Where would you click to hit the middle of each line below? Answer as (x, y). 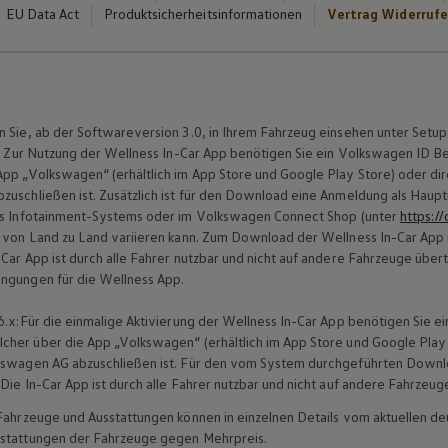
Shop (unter (362, 215)
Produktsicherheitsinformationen (203, 14)
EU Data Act (42, 14)
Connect (299, 215)
